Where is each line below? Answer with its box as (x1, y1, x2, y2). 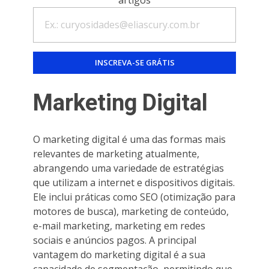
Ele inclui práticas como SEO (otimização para (33, 190, 235, 204)
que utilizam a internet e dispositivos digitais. (33, 175, 235, 189)
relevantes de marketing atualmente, (33, 147, 199, 160)
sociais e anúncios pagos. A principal (33, 233, 196, 247)
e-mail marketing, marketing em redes (33, 219, 205, 232)
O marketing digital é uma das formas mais (33, 132, 226, 146)
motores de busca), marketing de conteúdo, (33, 204, 229, 218)
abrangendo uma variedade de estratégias (33, 161, 224, 175)
